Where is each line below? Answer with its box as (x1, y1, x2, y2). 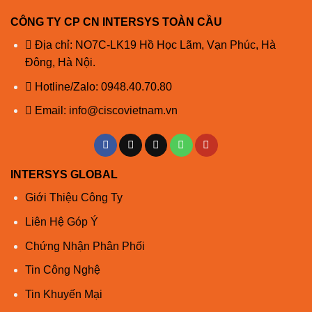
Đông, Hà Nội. (24, 56, 95, 69)
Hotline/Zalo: (31, 80, 101, 93)
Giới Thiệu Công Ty (24, 192, 123, 204)
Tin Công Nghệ (24, 264, 100, 276)
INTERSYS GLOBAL (10, 169, 118, 181)
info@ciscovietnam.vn (68, 104, 178, 117)
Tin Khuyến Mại (24, 288, 102, 300)
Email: (31, 104, 66, 117)
